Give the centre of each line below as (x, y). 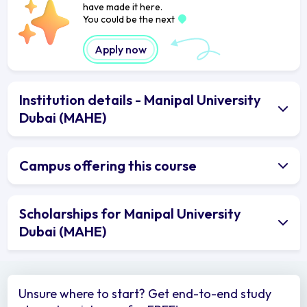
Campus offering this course (108, 165)
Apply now (120, 49)
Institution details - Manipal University (140, 99)
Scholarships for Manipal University (130, 213)
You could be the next (130, 19)
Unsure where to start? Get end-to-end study (145, 293)
